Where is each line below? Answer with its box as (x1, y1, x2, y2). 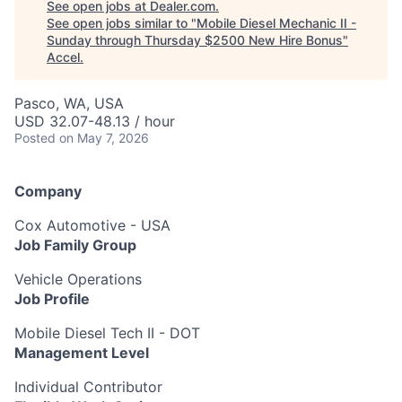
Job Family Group (14, 236, 136, 254)
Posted (14, 130, 56, 145)
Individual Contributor (14, 378, 162, 396)
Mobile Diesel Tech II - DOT (14, 324, 200, 342)
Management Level (14, 344, 149, 362)
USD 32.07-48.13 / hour (14, 112, 175, 130)
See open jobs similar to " (47, 15, 197, 31)
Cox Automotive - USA (14, 216, 170, 234)
